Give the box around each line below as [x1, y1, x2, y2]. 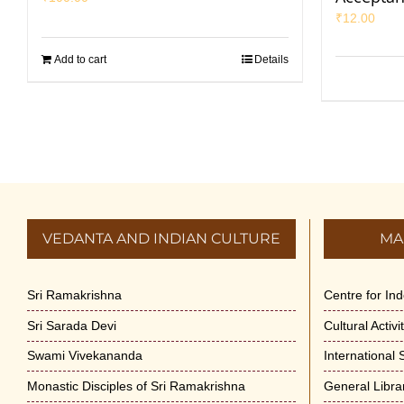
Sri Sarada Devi [27, 317, 116, 333]
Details [254, 52, 289, 66]
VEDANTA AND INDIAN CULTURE [41, 229, 280, 247]
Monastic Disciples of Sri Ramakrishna [27, 379, 245, 394]
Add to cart [54, 52, 106, 66]
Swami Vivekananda [27, 348, 142, 363]
